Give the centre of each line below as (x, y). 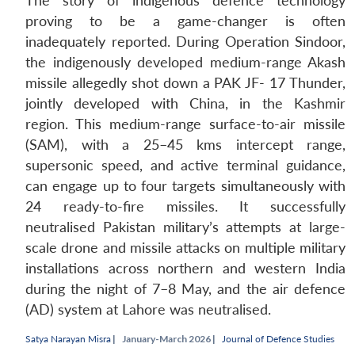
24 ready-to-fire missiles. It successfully (185, 207)
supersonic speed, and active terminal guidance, (185, 166)
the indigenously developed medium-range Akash (185, 63)
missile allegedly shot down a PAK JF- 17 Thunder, (185, 83)
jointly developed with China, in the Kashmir (185, 104)
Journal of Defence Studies (278, 339)
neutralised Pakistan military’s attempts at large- (185, 227)
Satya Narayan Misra (68, 339)
